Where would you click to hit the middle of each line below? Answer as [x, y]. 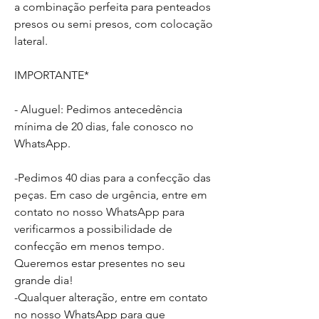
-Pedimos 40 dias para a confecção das [113, 178]
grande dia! [44, 280]
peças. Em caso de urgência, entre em [111, 195]
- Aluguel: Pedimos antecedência [98, 109]
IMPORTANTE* [52, 75]
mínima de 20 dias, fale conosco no [104, 126]
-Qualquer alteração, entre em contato [111, 297]
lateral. [31, 41]
